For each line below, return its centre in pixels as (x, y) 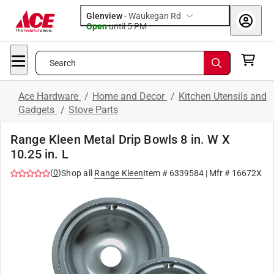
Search (63, 63)
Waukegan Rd (155, 16)
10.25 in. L (39, 154)
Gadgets (38, 110)
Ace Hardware (50, 96)
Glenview (104, 16)
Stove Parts (93, 110)
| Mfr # (218, 173)
